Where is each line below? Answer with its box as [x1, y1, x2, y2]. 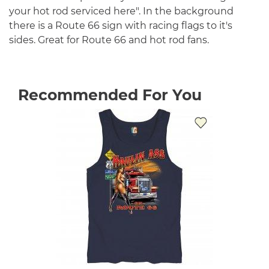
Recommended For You [18, 85, 202, 104]
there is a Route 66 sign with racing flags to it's [9, 19, 232, 31]
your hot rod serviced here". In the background [9, 5, 234, 17]
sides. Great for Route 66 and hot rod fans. [9, 34, 209, 46]
